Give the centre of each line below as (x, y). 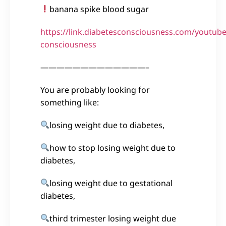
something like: (70, 102)
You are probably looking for (95, 90)
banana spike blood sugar (99, 9)
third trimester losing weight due (113, 218)
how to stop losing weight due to (113, 148)
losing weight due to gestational (111, 183)
